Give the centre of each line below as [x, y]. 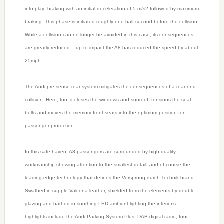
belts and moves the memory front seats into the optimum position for [104, 113]
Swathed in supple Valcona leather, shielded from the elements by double [110, 191]
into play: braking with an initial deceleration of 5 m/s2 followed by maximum [112, 9]
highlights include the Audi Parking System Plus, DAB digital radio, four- [107, 217]
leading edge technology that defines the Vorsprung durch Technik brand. [110, 178]
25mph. [33, 61]
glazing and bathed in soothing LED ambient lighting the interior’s [100, 204]
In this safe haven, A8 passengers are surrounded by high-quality [100, 152]
